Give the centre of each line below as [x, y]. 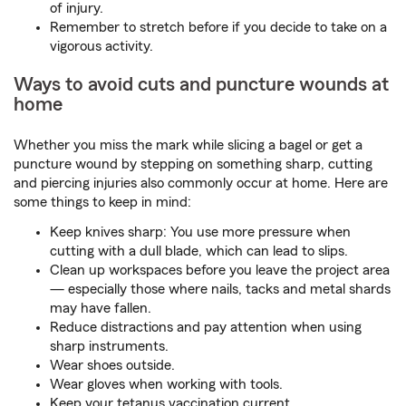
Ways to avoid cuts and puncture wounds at [201, 85]
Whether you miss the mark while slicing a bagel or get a [188, 145]
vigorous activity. [101, 47]
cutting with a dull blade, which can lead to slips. [199, 251]
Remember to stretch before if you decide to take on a [218, 28]
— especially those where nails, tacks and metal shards [220, 290]
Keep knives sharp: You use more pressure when [200, 232]
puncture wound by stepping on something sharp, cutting [193, 164]
